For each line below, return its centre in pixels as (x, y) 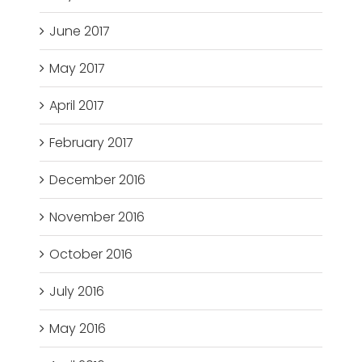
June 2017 (80, 32)
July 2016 (77, 292)
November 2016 (97, 217)
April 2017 (77, 106)
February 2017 (92, 143)
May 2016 (78, 329)
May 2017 (78, 69)
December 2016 (98, 180)
